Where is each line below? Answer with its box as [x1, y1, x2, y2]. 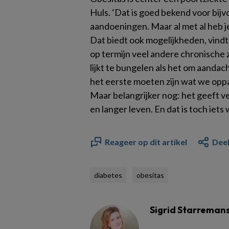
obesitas [136, 171, 164, 179]
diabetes [94, 171, 122, 179]
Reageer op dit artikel [105, 137, 187, 147]
